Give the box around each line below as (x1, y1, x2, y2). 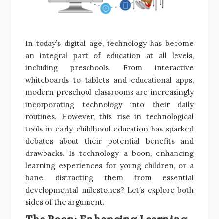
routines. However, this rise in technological (25, 111, 194, 121)
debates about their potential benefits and (25, 136, 194, 146)
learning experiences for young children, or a (25, 160, 194, 170)
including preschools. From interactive (25, 63, 194, 72)
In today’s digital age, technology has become (25, 38, 194, 48)
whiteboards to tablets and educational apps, (25, 75, 194, 85)
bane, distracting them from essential (25, 173, 194, 182)
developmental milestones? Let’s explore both (25, 185, 194, 195)
